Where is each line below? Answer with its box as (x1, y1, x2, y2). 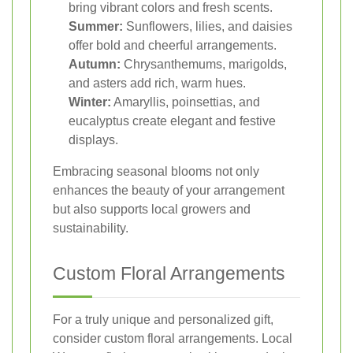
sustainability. (53, 221, 128, 235)
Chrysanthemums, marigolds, (121, 57, 287, 71)
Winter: (69, 95, 111, 109)
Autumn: (69, 57, 121, 71)
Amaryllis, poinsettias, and (111, 95, 260, 109)
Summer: (69, 19, 123, 33)
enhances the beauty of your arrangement (53, 183, 284, 197)
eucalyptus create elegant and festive (69, 113, 276, 128)
